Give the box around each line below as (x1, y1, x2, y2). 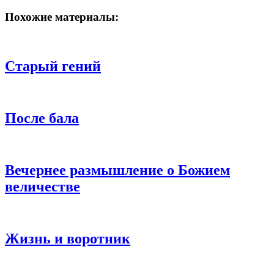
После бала (5, 110, 79, 127)
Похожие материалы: (5, 10, 119, 23)
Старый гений (5, 58, 101, 75)
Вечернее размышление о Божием (5, 161, 230, 178)
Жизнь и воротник (5, 230, 130, 246)
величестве (5, 178, 80, 194)
